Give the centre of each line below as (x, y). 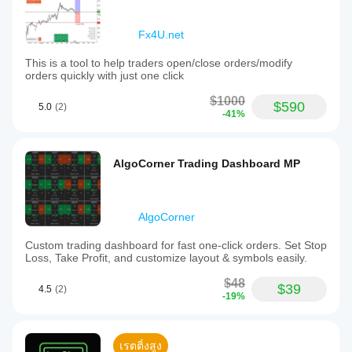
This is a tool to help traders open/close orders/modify (159, 63)
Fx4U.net (161, 35)
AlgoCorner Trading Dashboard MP (207, 163)
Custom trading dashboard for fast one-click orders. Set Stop (176, 245)
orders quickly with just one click (104, 75)
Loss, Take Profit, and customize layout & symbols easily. (166, 258)
